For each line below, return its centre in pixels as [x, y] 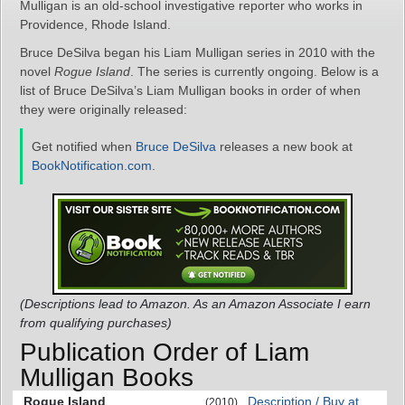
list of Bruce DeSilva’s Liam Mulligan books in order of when [190, 90]
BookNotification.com [92, 165]
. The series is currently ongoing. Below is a [254, 71]
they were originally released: [104, 109]
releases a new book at [284, 146]
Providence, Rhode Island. [95, 24]
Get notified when [84, 146]
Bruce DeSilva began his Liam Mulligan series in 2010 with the [198, 52]
